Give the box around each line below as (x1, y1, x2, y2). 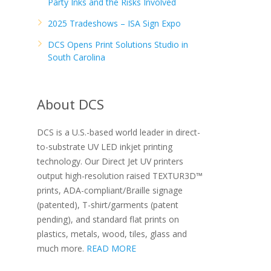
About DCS (37, 95, 104, 113)
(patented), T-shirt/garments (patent (37, 199, 178, 211)
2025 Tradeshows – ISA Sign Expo (48, 18, 181, 29)
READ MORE (87, 243, 136, 254)
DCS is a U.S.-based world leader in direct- (37, 126, 200, 138)
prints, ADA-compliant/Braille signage (37, 184, 183, 196)
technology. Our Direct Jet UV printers (37, 155, 183, 167)
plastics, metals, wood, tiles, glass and (37, 228, 187, 240)
